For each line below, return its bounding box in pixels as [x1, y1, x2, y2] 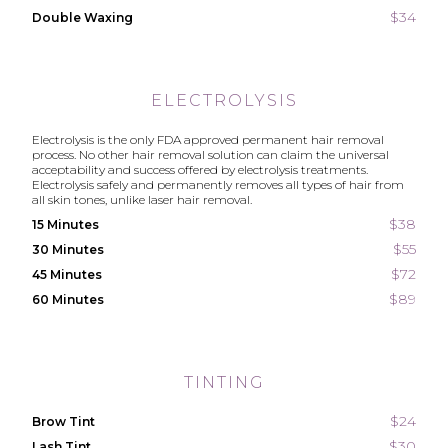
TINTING [183, 373, 265, 392]
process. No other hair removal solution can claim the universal [32, 147, 390, 162]
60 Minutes [32, 292, 105, 307]
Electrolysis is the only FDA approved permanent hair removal [32, 132, 385, 147]
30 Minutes [32, 242, 105, 257]
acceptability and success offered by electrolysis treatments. [32, 162, 369, 177]
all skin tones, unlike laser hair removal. [32, 192, 253, 207]
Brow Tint [32, 414, 96, 429]
